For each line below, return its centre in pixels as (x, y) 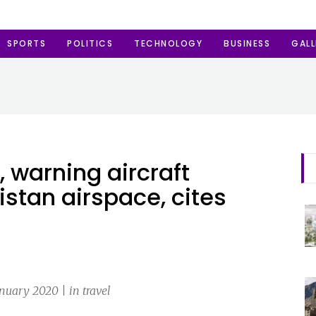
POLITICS (90, 43)
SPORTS (26, 43)
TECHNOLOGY (168, 43)
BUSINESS (247, 43)
